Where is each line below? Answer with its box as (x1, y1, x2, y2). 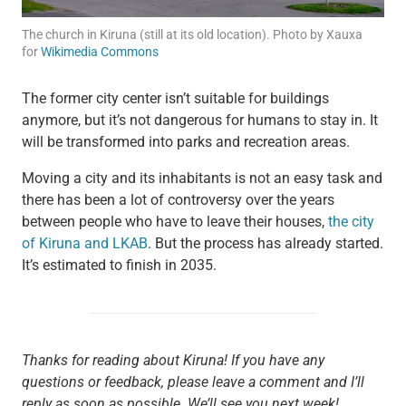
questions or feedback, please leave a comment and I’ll (21, 373, 364, 391)
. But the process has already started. (147, 235, 383, 253)
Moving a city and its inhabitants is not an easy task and (21, 169, 382, 188)
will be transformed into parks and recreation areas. (21, 133, 350, 151)
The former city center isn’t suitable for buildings (21, 90, 329, 108)
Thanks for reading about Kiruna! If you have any (21, 352, 324, 370)
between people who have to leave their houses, (21, 213, 328, 231)
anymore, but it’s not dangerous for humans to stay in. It (21, 111, 378, 130)
